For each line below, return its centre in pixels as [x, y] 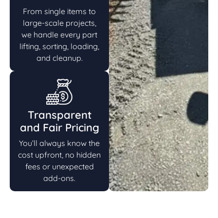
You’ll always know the [59, 143]
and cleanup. [59, 58]
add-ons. [59, 178]
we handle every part [59, 34]
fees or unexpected [59, 166]
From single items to [59, 11]
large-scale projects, [59, 23]
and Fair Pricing [59, 127]
